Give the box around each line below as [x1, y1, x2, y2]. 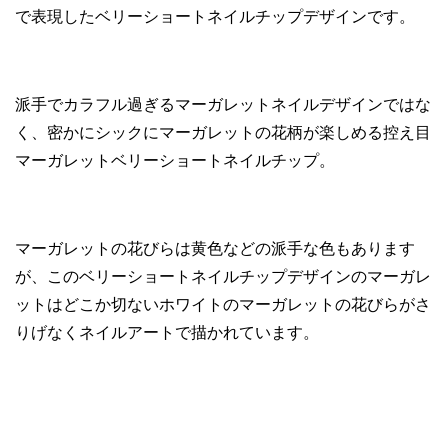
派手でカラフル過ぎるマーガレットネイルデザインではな [15, 95, 431, 113]
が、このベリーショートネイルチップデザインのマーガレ [15, 267, 431, 285]
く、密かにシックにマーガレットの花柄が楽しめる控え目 [15, 123, 431, 141]
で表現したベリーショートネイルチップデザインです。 [15, 7, 415, 25]
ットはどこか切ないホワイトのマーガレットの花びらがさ [15, 295, 431, 313]
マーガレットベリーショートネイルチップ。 [15, 151, 335, 169]
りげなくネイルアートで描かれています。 [15, 323, 319, 341]
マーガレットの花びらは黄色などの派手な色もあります [15, 239, 415, 257]
